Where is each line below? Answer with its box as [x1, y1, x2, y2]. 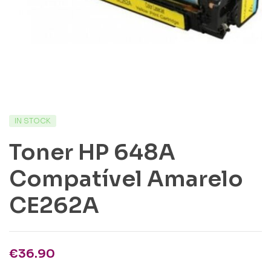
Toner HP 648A [9, 139, 175, 166]
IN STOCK [15, 116, 51, 125]
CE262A [9, 192, 99, 219]
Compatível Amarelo [9, 165, 243, 192]
